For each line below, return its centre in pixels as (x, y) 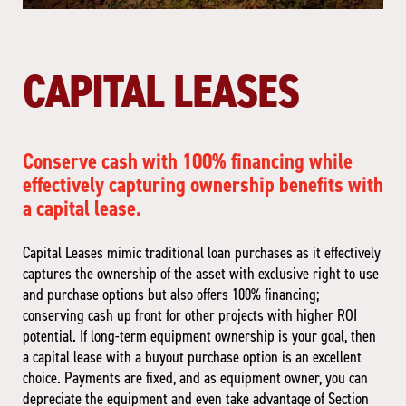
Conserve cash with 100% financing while (188, 162)
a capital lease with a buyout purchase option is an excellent (192, 358)
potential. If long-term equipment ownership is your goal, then (199, 337)
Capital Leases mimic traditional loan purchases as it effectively (202, 253)
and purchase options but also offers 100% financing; (171, 295)
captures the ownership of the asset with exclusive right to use (201, 274)
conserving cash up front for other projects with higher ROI (190, 316)
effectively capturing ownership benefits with (203, 185)
